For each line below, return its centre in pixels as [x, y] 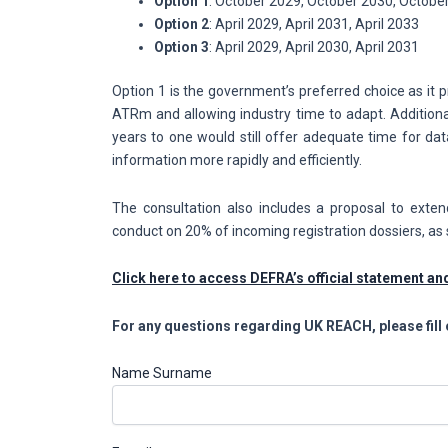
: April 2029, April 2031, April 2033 [314, 24]
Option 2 [181, 24]
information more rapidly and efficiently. [237, 160]
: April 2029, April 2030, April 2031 [314, 47]
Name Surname [162, 373]
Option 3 [181, 47]
